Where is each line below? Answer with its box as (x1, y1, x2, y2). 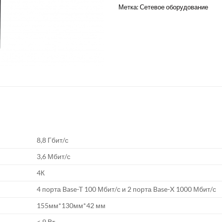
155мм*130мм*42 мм (37, 201, 106, 210)
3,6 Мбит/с (37, 152, 71, 161)
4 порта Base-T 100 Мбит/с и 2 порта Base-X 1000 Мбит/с (37, 185, 217, 193)
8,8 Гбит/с (37, 136, 69, 144)
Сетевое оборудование (140, 2, 208, 11)
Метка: (118, 2, 140, 11)
